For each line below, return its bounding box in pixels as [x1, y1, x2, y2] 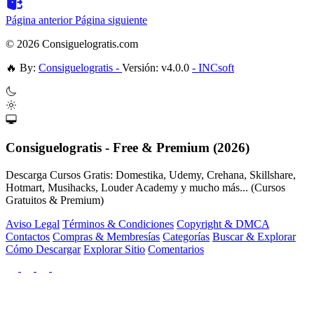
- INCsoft [192, 61, 234, 74]
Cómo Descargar [6, 243, 81, 256]
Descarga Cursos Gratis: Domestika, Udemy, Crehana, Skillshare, [6, 169, 296, 182]
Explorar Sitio [83, 243, 145, 256]
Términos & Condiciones [62, 218, 174, 231]
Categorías [163, 231, 210, 243]
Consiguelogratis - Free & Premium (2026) [6, 140, 250, 156]
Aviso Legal [6, 218, 60, 231]
